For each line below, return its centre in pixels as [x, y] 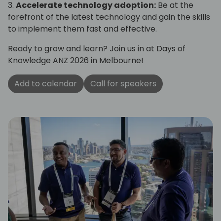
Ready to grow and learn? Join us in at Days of [97, 48]
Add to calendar [46, 84]
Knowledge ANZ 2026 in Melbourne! [77, 60]
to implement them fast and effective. [83, 29]
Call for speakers [123, 84]
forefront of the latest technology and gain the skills [109, 17]
